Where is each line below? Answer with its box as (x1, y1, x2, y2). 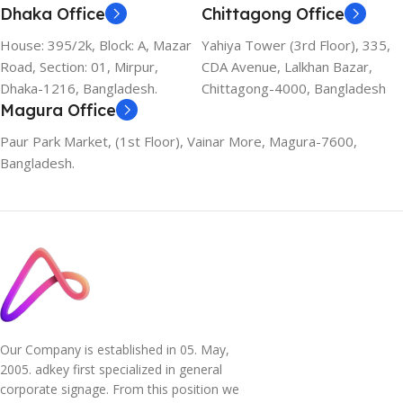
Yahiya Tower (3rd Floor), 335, (201, 36, 390, 54)
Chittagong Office (201, 4, 345, 24)
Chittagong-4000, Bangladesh (201, 79, 386, 97)
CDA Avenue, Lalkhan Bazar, (201, 58, 372, 76)
